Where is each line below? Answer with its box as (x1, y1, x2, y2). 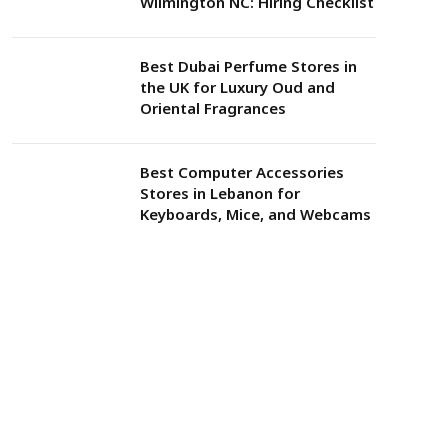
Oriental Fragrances (140, 98, 286, 118)
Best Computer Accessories (140, 162, 344, 182)
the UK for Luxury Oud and (140, 77, 335, 97)
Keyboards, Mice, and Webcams (140, 204, 371, 224)
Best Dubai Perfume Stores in (140, 56, 357, 76)
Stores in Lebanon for (140, 183, 300, 203)
